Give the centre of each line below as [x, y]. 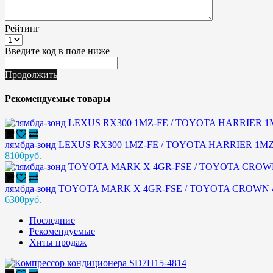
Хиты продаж [58, 242]
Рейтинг [22, 29]
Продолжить [31, 75]
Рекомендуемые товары [58, 99]
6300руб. [23, 199]
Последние [52, 220]
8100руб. [23, 155]
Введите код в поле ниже [57, 51]
